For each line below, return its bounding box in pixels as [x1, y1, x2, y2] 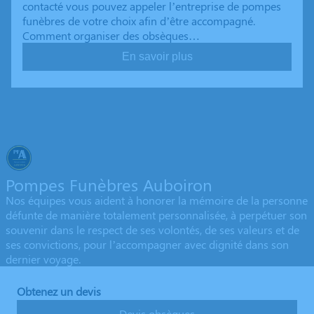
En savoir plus [121, 50, 193, 63]
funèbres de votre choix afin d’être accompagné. [22, 13, 255, 29]
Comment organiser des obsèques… [22, 28, 200, 43]
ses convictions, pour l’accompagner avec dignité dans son [6, 237, 289, 252]
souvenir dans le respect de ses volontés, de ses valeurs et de [6, 222, 299, 238]
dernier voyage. [6, 252, 81, 267]
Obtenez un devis [17, 284, 101, 299]
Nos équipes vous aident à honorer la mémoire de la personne [6, 193, 308, 208]
